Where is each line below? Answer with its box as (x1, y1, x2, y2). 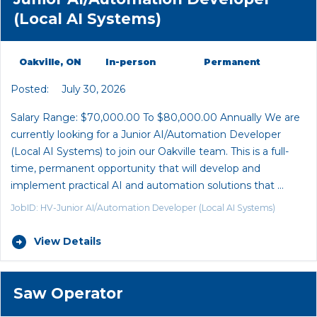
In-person (105, 57, 156, 68)
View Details (33, 235, 101, 248)
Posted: (11, 82, 49, 96)
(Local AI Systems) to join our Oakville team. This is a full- (11, 145, 289, 158)
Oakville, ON (19, 57, 82, 68)
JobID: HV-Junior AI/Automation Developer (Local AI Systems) (11, 202, 275, 213)
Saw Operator (13, 284, 123, 303)
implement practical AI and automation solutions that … (11, 179, 284, 192)
